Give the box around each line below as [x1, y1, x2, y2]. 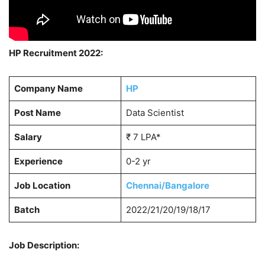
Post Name [14, 106, 61, 118]
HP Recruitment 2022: [9, 47, 103, 59]
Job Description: [9, 239, 79, 251]
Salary [14, 131, 42, 143]
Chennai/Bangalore [125, 179, 209, 191]
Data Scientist [125, 106, 184, 118]
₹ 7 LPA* [125, 131, 161, 143]
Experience [14, 155, 63, 167]
